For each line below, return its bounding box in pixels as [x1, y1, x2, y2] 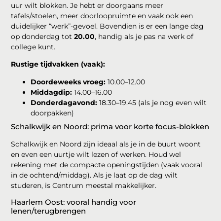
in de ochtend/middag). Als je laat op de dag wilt [11, 170, 178, 180]
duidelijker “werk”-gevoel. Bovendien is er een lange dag [11, 21, 204, 31]
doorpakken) [31, 108, 74, 117]
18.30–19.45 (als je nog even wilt [97, 98, 207, 107]
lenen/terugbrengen [11, 206, 86, 216]
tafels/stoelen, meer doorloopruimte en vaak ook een [11, 11, 193, 20]
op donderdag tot [11, 32, 74, 41]
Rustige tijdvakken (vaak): [11, 60, 106, 69]
